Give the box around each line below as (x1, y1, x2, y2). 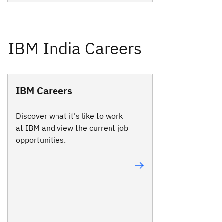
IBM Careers (16, 83, 72, 97)
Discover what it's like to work (16, 111, 123, 121)
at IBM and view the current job (16, 123, 128, 133)
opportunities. (16, 135, 66, 145)
